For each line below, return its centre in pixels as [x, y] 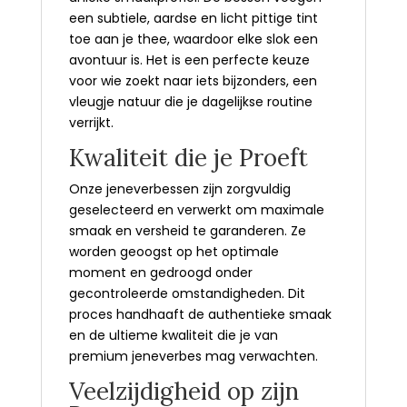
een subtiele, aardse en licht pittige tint [193, 18]
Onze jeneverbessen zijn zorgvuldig [179, 189]
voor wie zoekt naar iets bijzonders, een [193, 80]
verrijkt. [93, 122]
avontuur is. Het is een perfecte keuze [189, 60]
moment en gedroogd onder [160, 272]
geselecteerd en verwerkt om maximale [196, 209]
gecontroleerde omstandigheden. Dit [187, 293]
